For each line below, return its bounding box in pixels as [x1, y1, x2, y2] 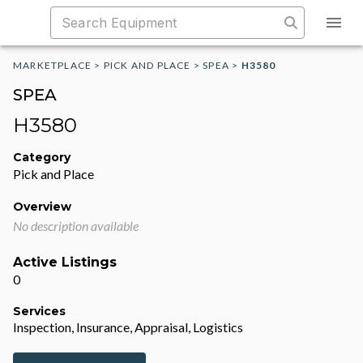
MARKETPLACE [13, 59, 92, 71]
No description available [13, 218, 139, 233]
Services [13, 304, 66, 318]
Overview [13, 199, 71, 214]
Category [13, 150, 70, 164]
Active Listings [13, 254, 117, 270]
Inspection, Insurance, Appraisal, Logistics [13, 319, 243, 335]
